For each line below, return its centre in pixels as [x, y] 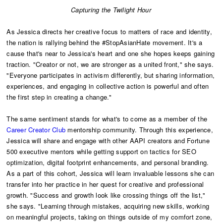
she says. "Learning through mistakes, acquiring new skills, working [108, 206]
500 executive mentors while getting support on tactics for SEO [101, 152]
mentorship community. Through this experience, [139, 130]
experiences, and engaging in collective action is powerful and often [108, 86]
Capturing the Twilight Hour [111, 10]
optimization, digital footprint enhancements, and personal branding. [108, 163]
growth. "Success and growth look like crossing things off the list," [106, 195]
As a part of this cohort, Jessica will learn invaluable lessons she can [111, 173]
